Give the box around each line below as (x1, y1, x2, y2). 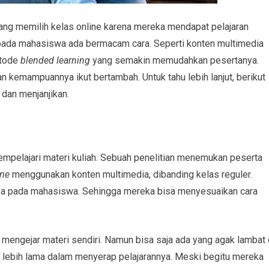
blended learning (20, 54, 90, 66)
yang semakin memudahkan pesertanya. (90, 54, 259, 66)
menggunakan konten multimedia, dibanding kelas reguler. (10, 168, 252, 180)
